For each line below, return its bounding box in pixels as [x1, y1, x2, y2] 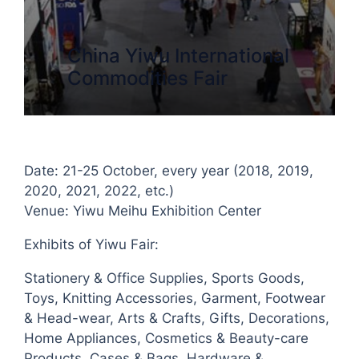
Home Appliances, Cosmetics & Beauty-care [24, 330, 309, 347]
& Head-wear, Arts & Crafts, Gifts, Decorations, [24, 310, 330, 327]
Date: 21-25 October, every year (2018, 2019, [24, 163, 314, 179]
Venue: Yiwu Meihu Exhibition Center [24, 203, 262, 220]
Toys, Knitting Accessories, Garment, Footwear [24, 290, 326, 307]
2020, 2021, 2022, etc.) [24, 183, 175, 200]
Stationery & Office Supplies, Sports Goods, [24, 270, 305, 287]
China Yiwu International [67, 44, 290, 68]
